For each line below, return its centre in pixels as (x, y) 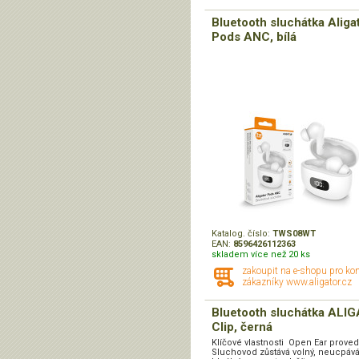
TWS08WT (294, 234)
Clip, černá (242, 327)
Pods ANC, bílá (254, 37)
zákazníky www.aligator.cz (297, 282)
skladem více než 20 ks (261, 255)
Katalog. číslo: (242, 234)
